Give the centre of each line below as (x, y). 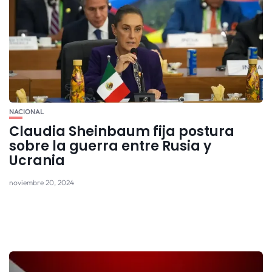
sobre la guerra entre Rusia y (110, 146)
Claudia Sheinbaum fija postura (122, 131)
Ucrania (37, 160)
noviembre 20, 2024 (42, 182)
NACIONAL (26, 111)
